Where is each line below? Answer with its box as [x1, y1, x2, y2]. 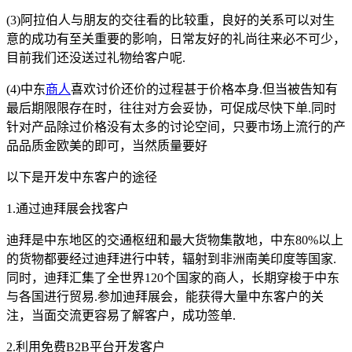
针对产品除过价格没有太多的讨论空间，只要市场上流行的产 [6, 120, 346, 134]
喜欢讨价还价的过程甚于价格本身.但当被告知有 [71, 82, 338, 97]
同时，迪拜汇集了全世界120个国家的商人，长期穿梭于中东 [6, 271, 339, 285]
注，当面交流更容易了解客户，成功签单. [6, 309, 236, 323]
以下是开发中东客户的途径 [6, 170, 157, 185]
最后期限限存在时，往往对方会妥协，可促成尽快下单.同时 [6, 101, 336, 115]
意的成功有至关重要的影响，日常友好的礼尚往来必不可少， [6, 32, 346, 46]
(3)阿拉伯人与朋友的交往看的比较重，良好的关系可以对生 [6, 13, 335, 27]
